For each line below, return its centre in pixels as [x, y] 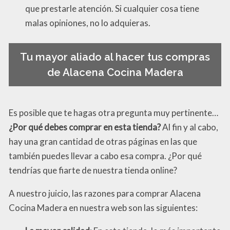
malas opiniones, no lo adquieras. [88, 23]
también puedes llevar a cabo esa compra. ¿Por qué [105, 156]
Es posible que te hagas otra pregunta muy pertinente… [113, 112]
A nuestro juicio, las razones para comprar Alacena [105, 193]
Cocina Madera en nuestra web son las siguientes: [103, 207]
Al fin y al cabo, [189, 127]
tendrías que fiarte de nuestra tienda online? [93, 170]
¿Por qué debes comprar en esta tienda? [85, 127]
